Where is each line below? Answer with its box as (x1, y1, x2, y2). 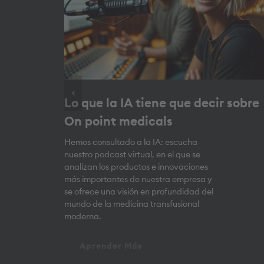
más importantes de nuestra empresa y (64, 176, 213, 184)
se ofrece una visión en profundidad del (64, 188, 214, 197)
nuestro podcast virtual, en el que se (64, 151, 201, 160)
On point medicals (64, 115, 173, 128)
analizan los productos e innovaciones (64, 163, 209, 172)
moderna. (64, 213, 102, 222)
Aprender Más (80, 242, 143, 251)
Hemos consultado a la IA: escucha (64, 138, 198, 147)
